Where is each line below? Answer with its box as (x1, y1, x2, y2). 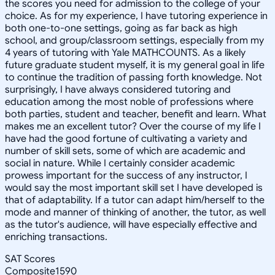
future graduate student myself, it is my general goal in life (5, 58, 265, 71)
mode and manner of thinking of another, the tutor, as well (5, 206, 266, 219)
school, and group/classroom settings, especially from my (5, 34, 264, 47)
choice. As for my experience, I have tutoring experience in (5, 9, 268, 22)
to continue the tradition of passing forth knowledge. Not (5, 71, 262, 83)
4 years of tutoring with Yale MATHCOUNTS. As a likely (5, 46, 246, 59)
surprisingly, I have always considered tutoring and (5, 83, 231, 96)
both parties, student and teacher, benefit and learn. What (5, 107, 266, 120)
